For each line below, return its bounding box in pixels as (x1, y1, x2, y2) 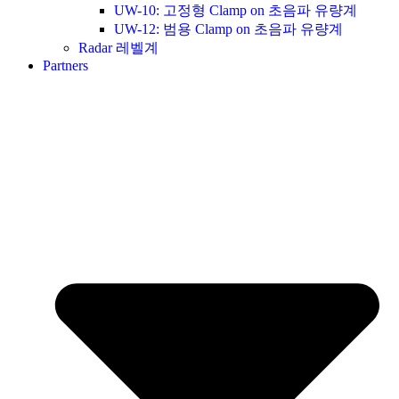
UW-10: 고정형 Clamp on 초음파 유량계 (114, 2, 357, 18)
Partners (43, 57, 88, 73)
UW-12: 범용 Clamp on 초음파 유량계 (114, 20, 343, 37)
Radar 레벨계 (78, 39, 159, 55)
